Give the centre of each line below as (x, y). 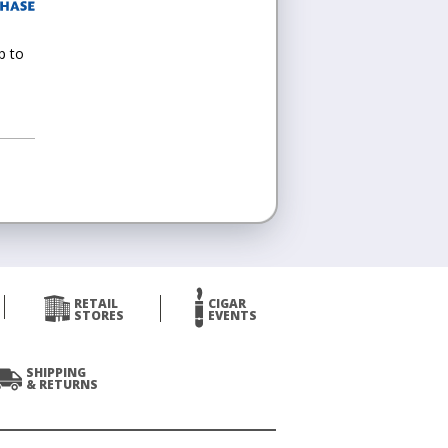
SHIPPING (56, 372)
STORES (98, 315)
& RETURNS (62, 384)
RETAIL (95, 303)
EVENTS (232, 315)
